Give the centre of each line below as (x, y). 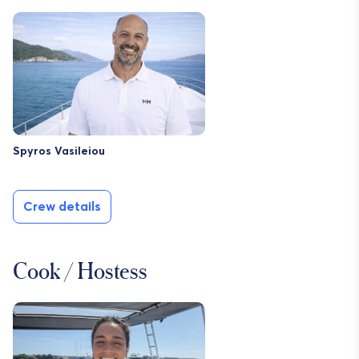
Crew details (62, 207)
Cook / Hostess (80, 271)
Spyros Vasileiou (59, 152)
